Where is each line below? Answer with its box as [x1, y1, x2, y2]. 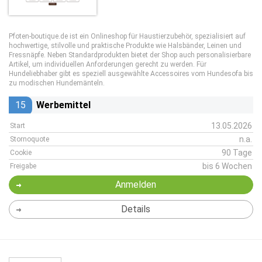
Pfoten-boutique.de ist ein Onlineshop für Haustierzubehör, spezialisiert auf [9, 32, 246, 40]
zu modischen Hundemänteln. [9, 79, 105, 87]
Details [120, 204, 150, 215]
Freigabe [10, 162, 36, 170]
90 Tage [222, 148, 252, 157]
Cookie [10, 149, 32, 157]
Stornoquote [10, 135, 49, 143]
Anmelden [115, 179, 156, 190]
